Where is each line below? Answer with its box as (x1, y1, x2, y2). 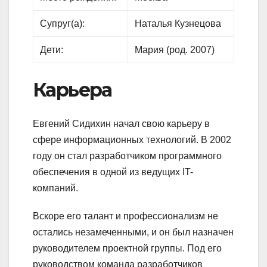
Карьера (33, 78, 112, 102)
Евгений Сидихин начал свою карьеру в (33, 118, 210, 129)
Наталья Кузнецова (135, 18, 222, 29)
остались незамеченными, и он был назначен (33, 226, 234, 237)
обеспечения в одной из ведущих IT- (33, 166, 193, 177)
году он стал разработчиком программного (33, 150, 222, 161)
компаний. (33, 182, 78, 193)
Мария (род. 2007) (135, 45, 215, 55)
